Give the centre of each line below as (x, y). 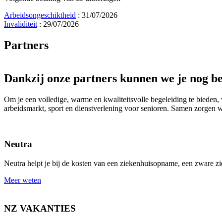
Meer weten (23, 180)
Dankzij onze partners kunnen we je (97, 78)
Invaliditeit (21, 24)
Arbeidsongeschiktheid (40, 15)
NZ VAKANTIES (40, 208)
